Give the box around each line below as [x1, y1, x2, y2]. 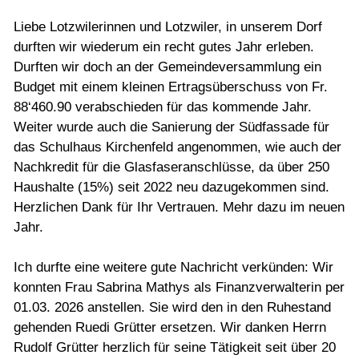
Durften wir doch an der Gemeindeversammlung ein [14, 59, 321, 75]
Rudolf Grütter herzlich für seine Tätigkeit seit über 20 [14, 340, 336, 356]
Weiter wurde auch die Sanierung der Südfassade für [14, 119, 329, 135]
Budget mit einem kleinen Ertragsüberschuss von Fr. [14, 79, 328, 95]
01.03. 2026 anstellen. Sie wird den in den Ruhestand [14, 300, 331, 316]
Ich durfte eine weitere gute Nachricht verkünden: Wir [14, 260, 333, 276]
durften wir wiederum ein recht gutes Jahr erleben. [14, 39, 314, 55]
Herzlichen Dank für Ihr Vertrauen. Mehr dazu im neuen [14, 200, 345, 216]
